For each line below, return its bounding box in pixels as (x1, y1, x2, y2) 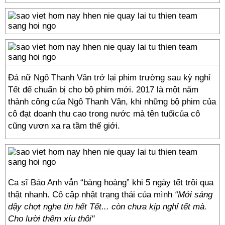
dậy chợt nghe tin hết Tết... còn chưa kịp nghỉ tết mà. (8, 202, 207, 211)
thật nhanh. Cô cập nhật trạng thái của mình (8, 190, 175, 199)
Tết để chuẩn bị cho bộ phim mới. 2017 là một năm (8, 85, 198, 94)
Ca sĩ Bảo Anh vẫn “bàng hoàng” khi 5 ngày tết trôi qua (8, 178, 213, 187)
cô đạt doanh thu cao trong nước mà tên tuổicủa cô (8, 109, 200, 119)
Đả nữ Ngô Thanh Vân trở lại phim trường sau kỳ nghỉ (8, 73, 210, 82)
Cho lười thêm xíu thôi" (8, 214, 94, 223)
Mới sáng (178, 190, 212, 199)
